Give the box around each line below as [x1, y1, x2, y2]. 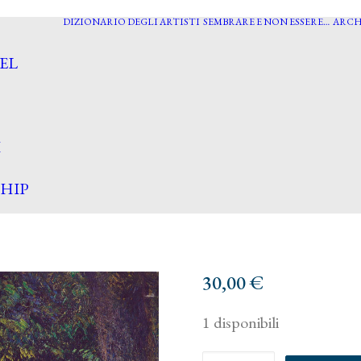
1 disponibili [202, 312, 279, 333]
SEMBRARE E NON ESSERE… [203, 15, 330, 28]
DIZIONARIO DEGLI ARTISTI [63, 15, 200, 28]
